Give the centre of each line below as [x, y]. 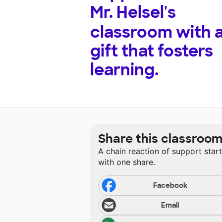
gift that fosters [152, 51]
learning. [124, 70]
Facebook [170, 186]
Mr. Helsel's [133, 13]
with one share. [127, 162]
